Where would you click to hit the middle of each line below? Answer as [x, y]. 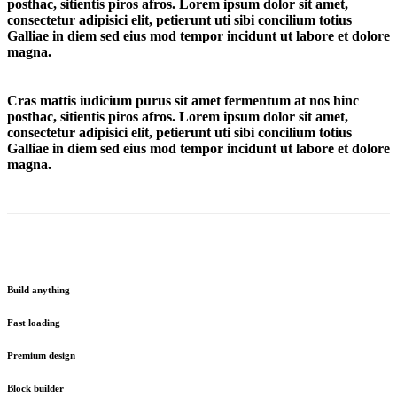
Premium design [41, 356]
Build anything [39, 290]
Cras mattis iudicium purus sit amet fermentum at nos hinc [183, 101]
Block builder [35, 389]
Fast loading [34, 323]
